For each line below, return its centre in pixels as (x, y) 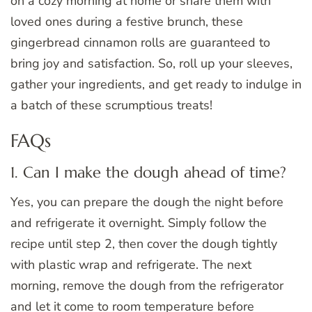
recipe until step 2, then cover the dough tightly (144, 244)
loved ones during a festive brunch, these (127, 22)
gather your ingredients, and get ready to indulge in (156, 85)
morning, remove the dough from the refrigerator (147, 286)
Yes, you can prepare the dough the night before (147, 202)
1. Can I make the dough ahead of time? (148, 172)
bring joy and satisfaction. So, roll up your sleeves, (151, 64)
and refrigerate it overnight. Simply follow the (139, 223)
